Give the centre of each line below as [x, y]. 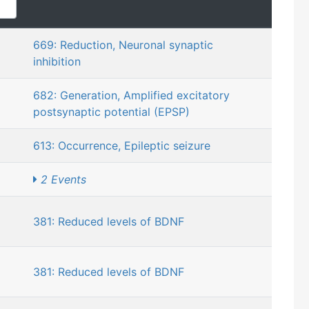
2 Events [63, 180]
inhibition [57, 62]
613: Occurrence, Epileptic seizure [122, 146]
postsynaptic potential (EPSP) [111, 112]
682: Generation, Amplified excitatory [131, 96]
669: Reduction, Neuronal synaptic [123, 45]
